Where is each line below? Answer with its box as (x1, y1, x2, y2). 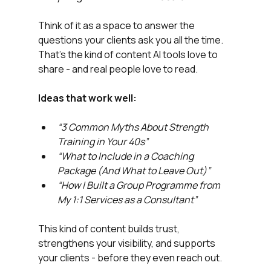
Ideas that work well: (38, 91, 137, 105)
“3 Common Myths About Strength (57, 120, 211, 134)
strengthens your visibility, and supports (38, 237, 217, 250)
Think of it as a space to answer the (38, 19, 197, 33)
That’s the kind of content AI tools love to (38, 48, 220, 62)
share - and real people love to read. (38, 62, 198, 76)
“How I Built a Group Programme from (57, 178, 222, 192)
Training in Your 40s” (57, 135, 148, 149)
